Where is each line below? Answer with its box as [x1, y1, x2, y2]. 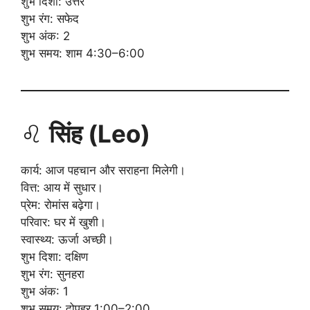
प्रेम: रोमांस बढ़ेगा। [21, 197, 100, 212]
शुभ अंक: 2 [21, 28, 70, 43]
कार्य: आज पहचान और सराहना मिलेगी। [21, 163, 185, 177]
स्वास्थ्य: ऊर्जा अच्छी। [21, 232, 113, 246]
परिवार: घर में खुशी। [21, 215, 106, 229]
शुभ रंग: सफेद [21, 11, 79, 26]
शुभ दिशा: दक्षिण [21, 249, 88, 264]
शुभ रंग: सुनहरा [21, 266, 84, 281]
